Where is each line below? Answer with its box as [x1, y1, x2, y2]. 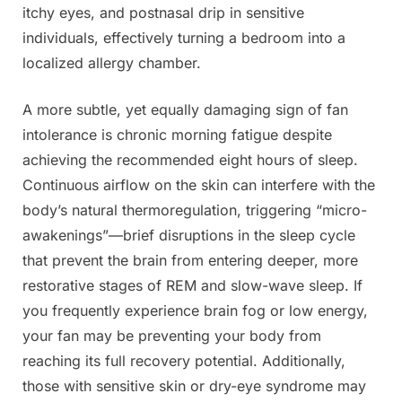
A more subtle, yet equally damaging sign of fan [22, 100, 348, 118]
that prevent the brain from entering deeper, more [22, 250, 358, 269]
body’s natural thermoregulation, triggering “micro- [22, 200, 367, 219]
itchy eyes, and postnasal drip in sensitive [22, 3, 304, 22]
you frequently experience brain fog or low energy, [22, 301, 368, 319]
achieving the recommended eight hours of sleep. [22, 150, 358, 169]
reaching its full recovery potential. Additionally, [22, 351, 345, 370]
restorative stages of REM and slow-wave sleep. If [22, 275, 363, 294]
